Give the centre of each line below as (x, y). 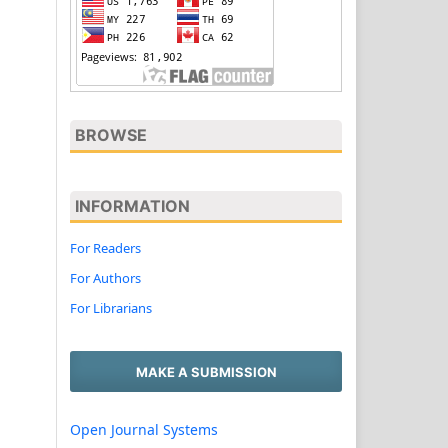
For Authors (105, 278)
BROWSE (111, 135)
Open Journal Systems (144, 430)
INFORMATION (132, 205)
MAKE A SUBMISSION (206, 371)
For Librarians (111, 308)
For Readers (105, 248)
